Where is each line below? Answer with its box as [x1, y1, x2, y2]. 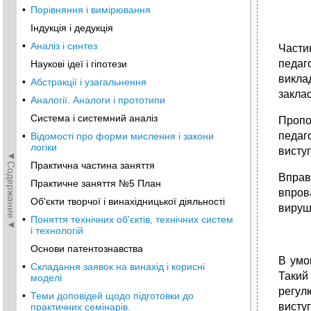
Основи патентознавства [31, 243, 143, 254]
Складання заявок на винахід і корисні [31, 261, 205, 272]
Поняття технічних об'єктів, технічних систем [31, 214, 233, 225]
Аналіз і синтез [31, 40, 97, 51]
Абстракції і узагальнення [31, 76, 146, 87]
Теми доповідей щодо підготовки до [31, 290, 194, 301]
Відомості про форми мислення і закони [31, 131, 214, 142]
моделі [31, 272, 62, 283]
